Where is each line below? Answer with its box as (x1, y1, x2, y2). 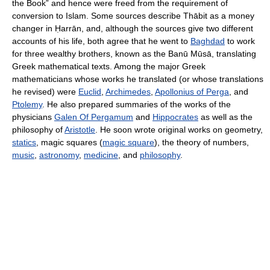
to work (225, 36, 255, 46)
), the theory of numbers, (154, 137, 249, 147)
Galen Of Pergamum (54, 112, 133, 122)
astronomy (39, 150, 79, 160)
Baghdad (190, 36, 225, 46)
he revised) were (12, 87, 78, 96)
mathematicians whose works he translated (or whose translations (12, 74, 263, 84)
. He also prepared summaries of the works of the (42, 99, 231, 109)
